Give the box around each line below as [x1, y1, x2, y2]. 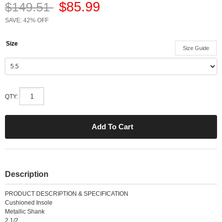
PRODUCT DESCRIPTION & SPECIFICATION [5, 191, 128, 197]
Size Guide [183, 45, 209, 51]
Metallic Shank [5, 209, 45, 215]
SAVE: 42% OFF [5, 17, 49, 24]
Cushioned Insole [5, 200, 53, 206]
